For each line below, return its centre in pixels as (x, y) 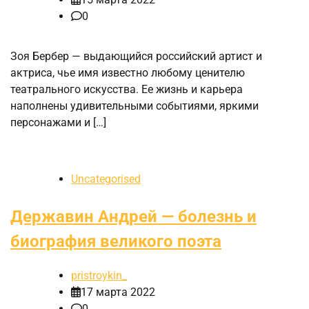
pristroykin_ (99, 275)
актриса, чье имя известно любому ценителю (128, 72)
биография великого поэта (116, 241)
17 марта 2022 (118, 292)
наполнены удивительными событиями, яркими (134, 106)
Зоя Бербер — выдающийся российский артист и (136, 56)
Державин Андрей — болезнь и (133, 216)
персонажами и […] (58, 122)
